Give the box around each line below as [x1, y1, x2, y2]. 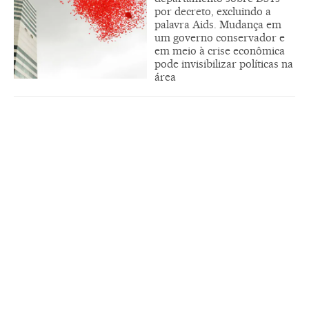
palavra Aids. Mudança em [154, 18, 281, 32]
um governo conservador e [154, 31, 285, 45]
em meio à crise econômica [154, 44, 285, 58]
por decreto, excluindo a [154, 5, 271, 19]
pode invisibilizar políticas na [154, 57, 293, 71]
